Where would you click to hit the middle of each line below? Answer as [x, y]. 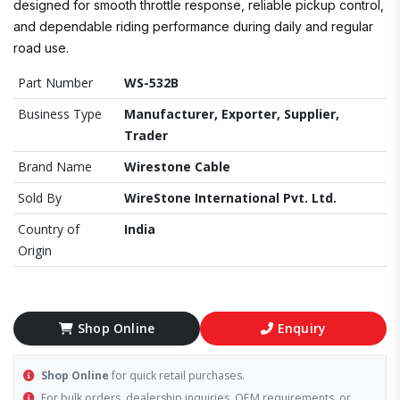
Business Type [60, 114]
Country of [49, 229]
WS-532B [151, 83]
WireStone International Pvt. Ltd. [230, 198]
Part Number [55, 83]
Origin [35, 250]
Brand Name [55, 167]
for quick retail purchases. [177, 375]
